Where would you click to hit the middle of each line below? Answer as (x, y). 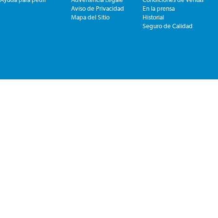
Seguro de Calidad (168, 26)
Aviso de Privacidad (98, 9)
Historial (153, 17)
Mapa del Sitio (90, 17)
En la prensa (159, 9)
